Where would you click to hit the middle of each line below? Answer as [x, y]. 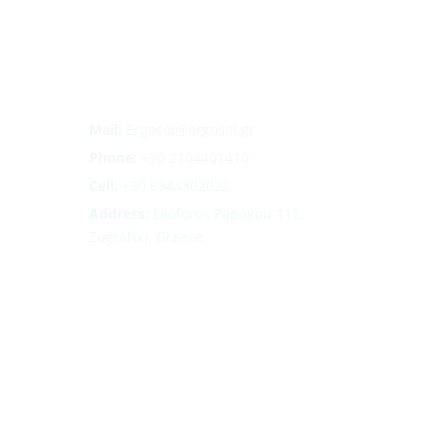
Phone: [113, 158]
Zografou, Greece [146, 237]
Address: [119, 214]
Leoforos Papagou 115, [226, 214]
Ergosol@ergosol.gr [191, 130]
